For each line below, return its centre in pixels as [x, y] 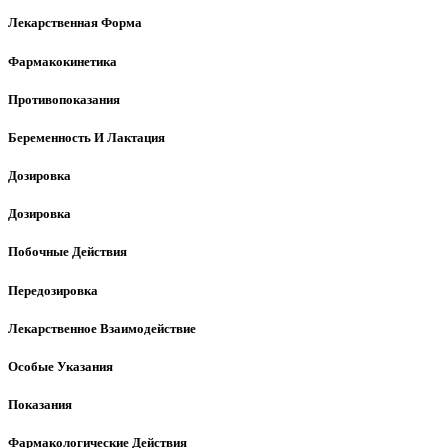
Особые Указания [60, 366]
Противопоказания [64, 99]
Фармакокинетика [62, 61]
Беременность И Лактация [86, 137]
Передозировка [53, 290]
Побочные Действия [67, 252]
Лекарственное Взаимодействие [102, 328]
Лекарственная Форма [75, 23]
